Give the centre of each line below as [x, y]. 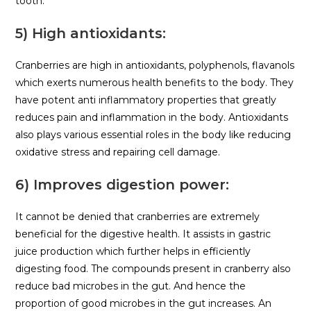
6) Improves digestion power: [123, 185]
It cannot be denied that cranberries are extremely [138, 217]
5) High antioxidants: [91, 34]
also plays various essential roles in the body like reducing [153, 135]
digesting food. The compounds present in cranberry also [153, 269]
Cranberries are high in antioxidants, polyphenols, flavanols [155, 66]
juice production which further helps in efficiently [133, 252]
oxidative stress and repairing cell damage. [118, 152]
